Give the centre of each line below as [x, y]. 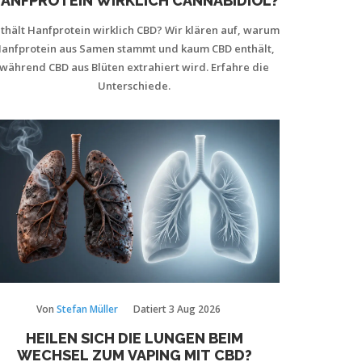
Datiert [151, 309]
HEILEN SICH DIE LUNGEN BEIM [134, 338]
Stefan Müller [87, 309]
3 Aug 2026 [194, 309]
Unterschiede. [134, 85]
